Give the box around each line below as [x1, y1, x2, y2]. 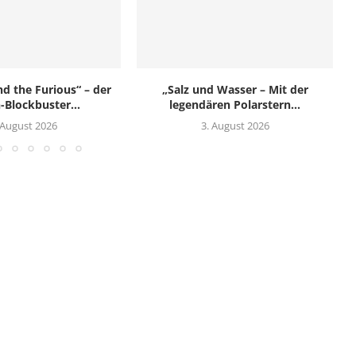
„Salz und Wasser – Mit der [161, 81, 308, 97]
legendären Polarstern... [169, 96, 301, 112]
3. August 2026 [200, 118, 269, 133]
